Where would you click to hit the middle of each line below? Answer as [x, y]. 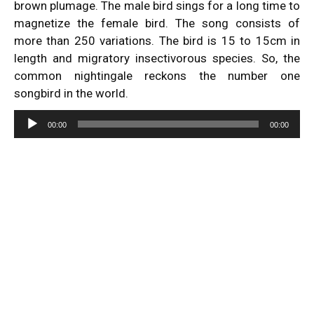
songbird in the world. [71, 94]
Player [29, 137]
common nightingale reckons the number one [157, 76]
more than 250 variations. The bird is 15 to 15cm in [157, 41]
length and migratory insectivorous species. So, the [157, 59]
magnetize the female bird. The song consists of [157, 23]
